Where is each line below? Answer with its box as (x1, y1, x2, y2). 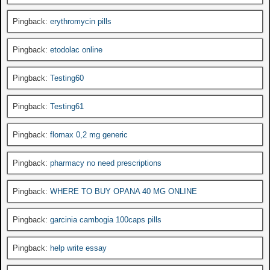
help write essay (50, 243, 107, 253)
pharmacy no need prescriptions (50, 158, 162, 168)
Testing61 (50, 101, 84, 111)
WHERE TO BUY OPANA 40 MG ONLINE (50, 186, 197, 196)
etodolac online (50, 45, 102, 54)
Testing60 (50, 73, 84, 83)
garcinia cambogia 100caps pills (50, 215, 162, 224)
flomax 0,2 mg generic (50, 130, 128, 139)
